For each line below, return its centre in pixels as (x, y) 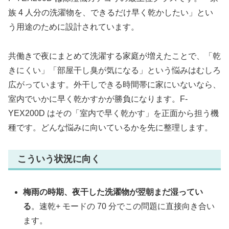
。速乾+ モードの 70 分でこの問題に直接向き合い (123, 207)
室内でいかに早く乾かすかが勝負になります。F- (98, 99)
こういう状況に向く (59, 159)
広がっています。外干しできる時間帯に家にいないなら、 (114, 85)
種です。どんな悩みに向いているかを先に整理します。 (110, 128)
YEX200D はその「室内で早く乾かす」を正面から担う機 (113, 113)
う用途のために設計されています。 (74, 27)
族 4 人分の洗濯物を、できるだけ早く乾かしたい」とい (111, 13)
